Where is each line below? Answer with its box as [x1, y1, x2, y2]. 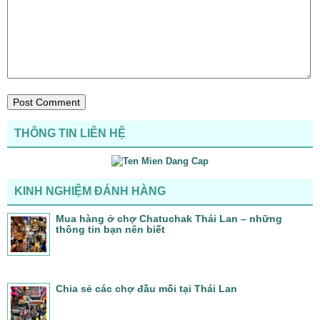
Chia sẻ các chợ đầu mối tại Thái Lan [56, 282, 237, 294]
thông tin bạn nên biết [56, 223, 165, 235]
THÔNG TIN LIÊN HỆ [14, 126, 126, 139]
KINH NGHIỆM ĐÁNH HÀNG [14, 184, 166, 197]
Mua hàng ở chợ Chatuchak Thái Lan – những [56, 212, 282, 224]
